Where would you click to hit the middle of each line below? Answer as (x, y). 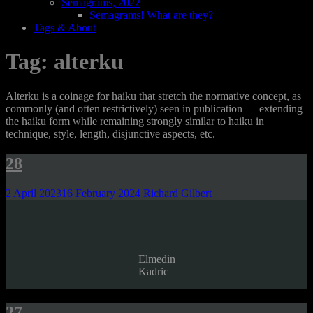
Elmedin (156, 259)
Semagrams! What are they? (151, 15)
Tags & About (65, 28)
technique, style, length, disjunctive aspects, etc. (110, 133)
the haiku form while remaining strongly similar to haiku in (135, 121)
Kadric (153, 271)
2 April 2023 (34, 193)
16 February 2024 (101, 193)
